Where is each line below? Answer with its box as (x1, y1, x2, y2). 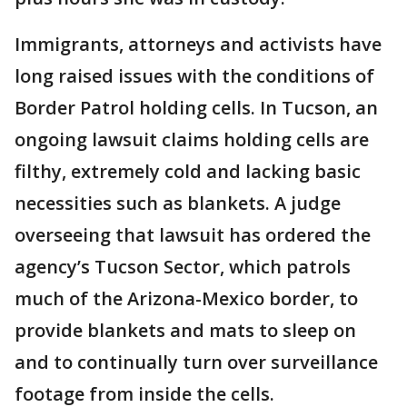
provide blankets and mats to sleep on (15, 318, 356, 343)
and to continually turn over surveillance (15, 350, 378, 375)
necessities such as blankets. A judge (15, 191, 341, 216)
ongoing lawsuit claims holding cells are (15, 127, 369, 153)
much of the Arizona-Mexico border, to (15, 286, 358, 312)
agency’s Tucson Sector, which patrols (15, 254, 351, 280)
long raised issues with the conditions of (15, 64, 374, 89)
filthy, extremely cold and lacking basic (15, 159, 361, 184)
